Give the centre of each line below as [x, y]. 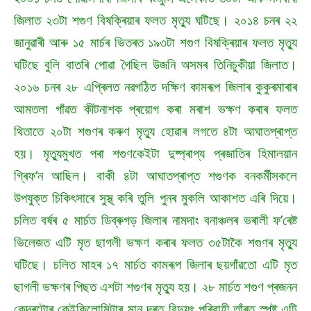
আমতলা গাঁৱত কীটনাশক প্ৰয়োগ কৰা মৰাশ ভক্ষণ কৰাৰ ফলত [155, 110]
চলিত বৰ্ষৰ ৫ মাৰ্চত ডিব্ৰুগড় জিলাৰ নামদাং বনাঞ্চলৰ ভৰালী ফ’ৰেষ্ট [155, 221]
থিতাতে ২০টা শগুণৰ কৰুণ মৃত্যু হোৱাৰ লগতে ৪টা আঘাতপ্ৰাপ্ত [155, 132]
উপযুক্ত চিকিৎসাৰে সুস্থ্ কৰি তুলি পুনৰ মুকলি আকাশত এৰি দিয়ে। [155, 199]
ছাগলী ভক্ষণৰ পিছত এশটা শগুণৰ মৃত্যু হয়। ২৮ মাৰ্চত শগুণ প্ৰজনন [155, 287]
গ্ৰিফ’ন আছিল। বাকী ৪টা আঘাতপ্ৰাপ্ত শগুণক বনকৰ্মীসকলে [155, 176]
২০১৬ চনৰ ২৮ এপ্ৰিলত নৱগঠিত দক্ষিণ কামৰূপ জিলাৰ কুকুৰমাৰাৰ [155, 87]
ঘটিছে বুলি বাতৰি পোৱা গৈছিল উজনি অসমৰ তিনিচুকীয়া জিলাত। [155, 65]
